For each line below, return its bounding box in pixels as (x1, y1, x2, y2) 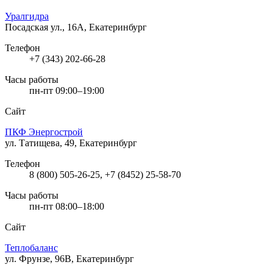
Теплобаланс (5, 242, 58, 253)
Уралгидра (5, 10, 49, 21)
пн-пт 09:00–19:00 (29, 85, 104, 96)
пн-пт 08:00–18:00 (29, 200, 104, 211)
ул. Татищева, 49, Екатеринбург (5, 137, 137, 148)
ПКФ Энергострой (5, 126, 83, 137)
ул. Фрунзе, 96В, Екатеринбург (5, 253, 134, 264)
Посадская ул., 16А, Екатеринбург (5, 21, 147, 32)
